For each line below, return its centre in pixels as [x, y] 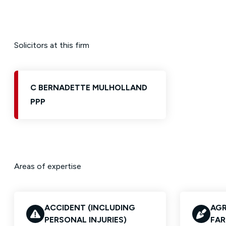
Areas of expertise [48, 166]
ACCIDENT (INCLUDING [90, 208]
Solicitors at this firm [52, 45]
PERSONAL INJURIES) [86, 220]
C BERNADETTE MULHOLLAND [89, 88]
